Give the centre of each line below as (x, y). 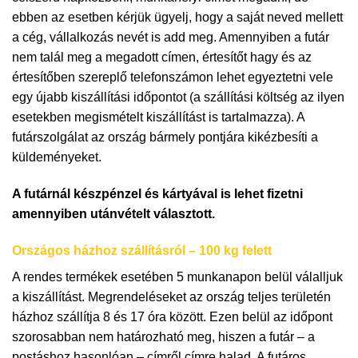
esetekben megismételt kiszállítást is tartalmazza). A (160, 117)
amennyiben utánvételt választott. (113, 213)
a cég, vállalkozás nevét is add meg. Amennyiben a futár (171, 37)
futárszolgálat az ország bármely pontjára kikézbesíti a (165, 137)
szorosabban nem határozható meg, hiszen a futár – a (163, 336)
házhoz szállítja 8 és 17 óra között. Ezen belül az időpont (172, 316)
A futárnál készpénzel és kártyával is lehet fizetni (157, 193)
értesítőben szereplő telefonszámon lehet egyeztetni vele (173, 77)
